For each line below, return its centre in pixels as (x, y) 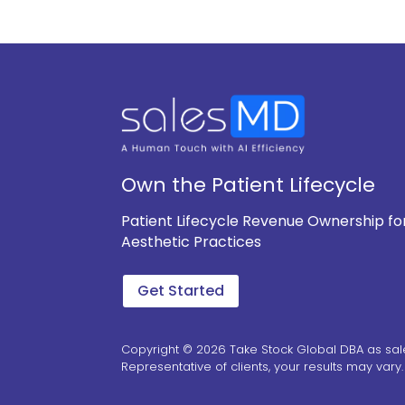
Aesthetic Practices (192, 241)
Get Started (181, 291)
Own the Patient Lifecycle (249, 184)
